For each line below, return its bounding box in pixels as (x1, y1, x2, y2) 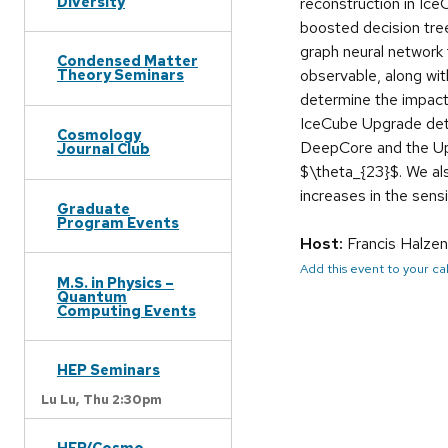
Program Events (57, 212, 179, 232)
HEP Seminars (57, 360, 160, 380)
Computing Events (57, 300, 196, 320)
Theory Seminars (57, 65, 184, 85)
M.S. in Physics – (57, 272, 174, 292)
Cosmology (57, 125, 141, 145)
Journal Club (57, 139, 150, 159)
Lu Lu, (41, 390, 79, 408)
